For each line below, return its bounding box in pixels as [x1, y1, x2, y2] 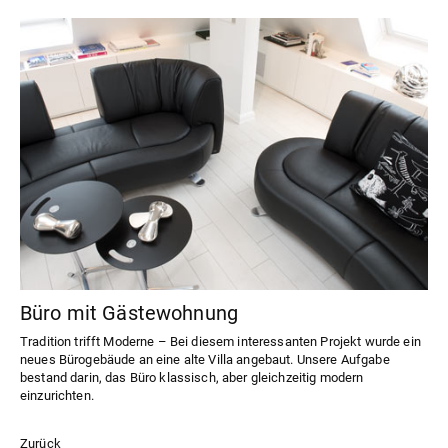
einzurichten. [20, 387, 94, 403]
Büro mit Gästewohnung [20, 300, 239, 325]
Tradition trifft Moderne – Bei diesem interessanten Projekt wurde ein [20, 333, 421, 349]
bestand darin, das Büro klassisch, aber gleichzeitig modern [20, 369, 364, 385]
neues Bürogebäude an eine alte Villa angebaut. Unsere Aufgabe [20, 351, 390, 367]
